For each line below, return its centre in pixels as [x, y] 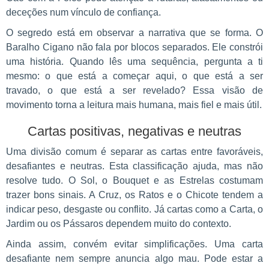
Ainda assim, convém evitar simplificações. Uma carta [134, 244]
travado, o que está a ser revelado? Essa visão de [134, 91]
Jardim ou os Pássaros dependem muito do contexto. [119, 224]
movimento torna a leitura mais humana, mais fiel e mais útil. [134, 105]
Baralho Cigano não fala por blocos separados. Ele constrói [134, 47]
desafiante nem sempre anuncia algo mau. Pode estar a [134, 259]
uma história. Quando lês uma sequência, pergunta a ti [134, 62]
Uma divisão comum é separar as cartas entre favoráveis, [134, 152]
